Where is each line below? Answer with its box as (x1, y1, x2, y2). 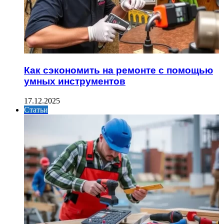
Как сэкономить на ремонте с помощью (24, 65, 213, 76)
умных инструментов (24, 76, 125, 87)
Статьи (24, 105, 48, 114)
